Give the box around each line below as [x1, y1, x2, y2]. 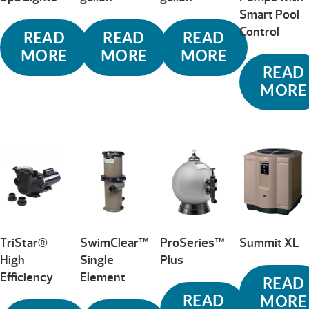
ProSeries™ [159, 235, 224, 251]
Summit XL [239, 235, 300, 251]
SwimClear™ [79, 235, 148, 251]
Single [79, 252, 114, 268]
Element [79, 269, 126, 286]
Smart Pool [239, 7, 300, 23]
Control [239, 24, 280, 41]
